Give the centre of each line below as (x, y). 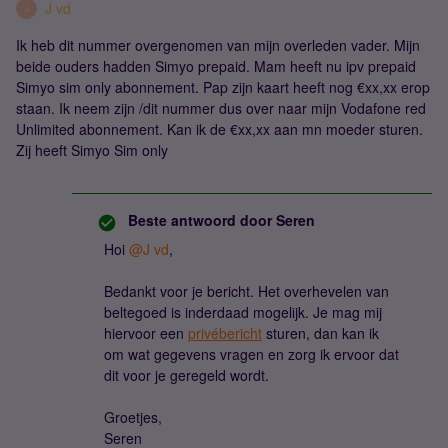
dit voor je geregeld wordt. (186, 375)
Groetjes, (133, 417)
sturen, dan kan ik (320, 333)
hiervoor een (146, 333)
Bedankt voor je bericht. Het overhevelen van (246, 291)
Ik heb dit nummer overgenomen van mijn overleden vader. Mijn (218, 45)
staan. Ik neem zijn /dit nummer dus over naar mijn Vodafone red (221, 108)
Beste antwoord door (200, 220)
